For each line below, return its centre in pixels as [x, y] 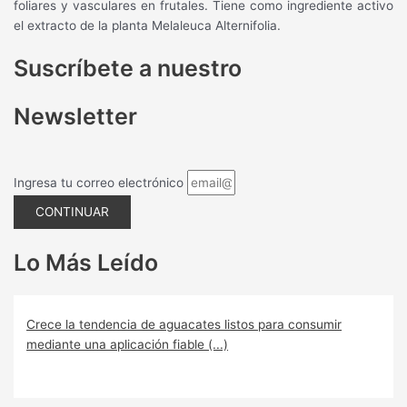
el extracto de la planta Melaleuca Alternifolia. [148, 25]
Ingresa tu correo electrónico [101, 182]
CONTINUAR [73, 211]
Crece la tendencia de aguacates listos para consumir [184, 324]
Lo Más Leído [86, 262]
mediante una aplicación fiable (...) [128, 344]
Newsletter [76, 117]
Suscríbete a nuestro [128, 69]
